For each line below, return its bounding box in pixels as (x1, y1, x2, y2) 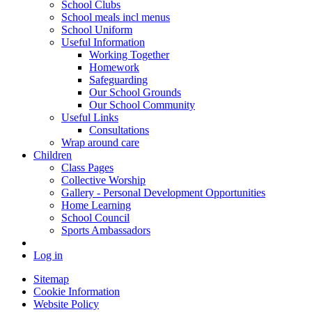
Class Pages (61, 161, 114, 173)
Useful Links (61, 111, 118, 123)
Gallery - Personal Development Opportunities (61, 186, 265, 198)
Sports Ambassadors (61, 224, 150, 236)
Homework (89, 61, 139, 73)
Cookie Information (33, 285, 120, 297)
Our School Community (89, 98, 195, 111)
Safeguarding (89, 73, 148, 86)
